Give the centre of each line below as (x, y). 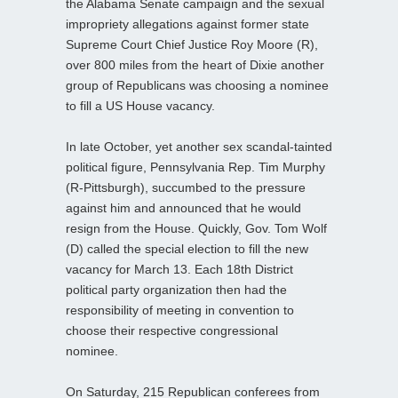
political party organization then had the (176, 289)
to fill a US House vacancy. (140, 105)
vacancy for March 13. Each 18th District (179, 269)
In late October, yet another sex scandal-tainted (199, 146)
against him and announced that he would (183, 207)
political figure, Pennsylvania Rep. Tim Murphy (195, 167)
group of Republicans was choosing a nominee (197, 85)
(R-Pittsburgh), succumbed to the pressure (186, 187)
